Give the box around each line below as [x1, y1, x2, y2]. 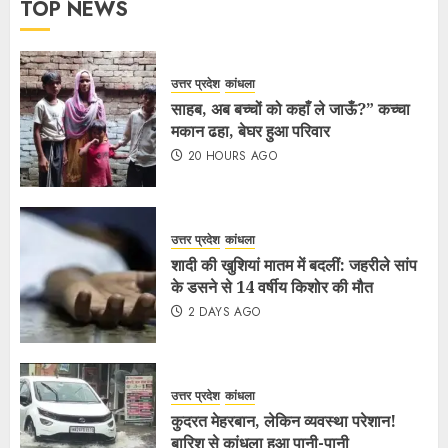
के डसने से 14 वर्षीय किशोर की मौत [171, 276, 373, 299]
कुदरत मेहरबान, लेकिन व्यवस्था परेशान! [171, 410, 396, 433]
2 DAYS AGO [187, 303, 261, 322]
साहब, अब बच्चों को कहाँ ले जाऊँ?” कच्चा [171, 98, 410, 121]
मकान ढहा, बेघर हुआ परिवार [171, 120, 330, 143]
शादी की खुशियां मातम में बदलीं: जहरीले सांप [171, 254, 417, 277]
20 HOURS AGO [187, 147, 278, 166]
